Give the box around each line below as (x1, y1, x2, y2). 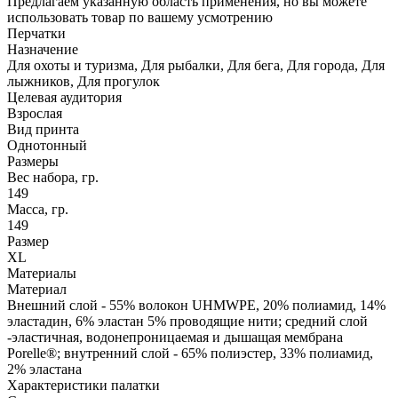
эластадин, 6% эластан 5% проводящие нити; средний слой (7, 313, 368, 329)
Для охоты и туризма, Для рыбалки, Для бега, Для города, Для (7, 57, 385, 73)
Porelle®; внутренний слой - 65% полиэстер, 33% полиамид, (7, 345, 373, 361)
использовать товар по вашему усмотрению (7, 9, 273, 25)
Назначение (7, 41, 78, 57)
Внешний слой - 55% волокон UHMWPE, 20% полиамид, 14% (7, 297, 386, 313)
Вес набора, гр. (7, 169, 99, 185)
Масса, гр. (7, 201, 68, 217)
